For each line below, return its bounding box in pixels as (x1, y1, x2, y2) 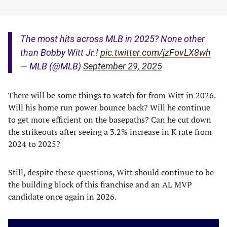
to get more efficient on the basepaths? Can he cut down (8, 114, 211, 125)
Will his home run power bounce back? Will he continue (8, 102, 210, 113)
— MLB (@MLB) (20, 61, 83, 71)
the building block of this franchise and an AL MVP (8, 179, 192, 190)
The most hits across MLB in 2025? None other (20, 33, 205, 44)
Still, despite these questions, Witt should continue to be (8, 167, 214, 178)
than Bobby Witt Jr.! (20, 47, 100, 58)
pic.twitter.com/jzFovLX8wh (100, 47, 211, 58)
